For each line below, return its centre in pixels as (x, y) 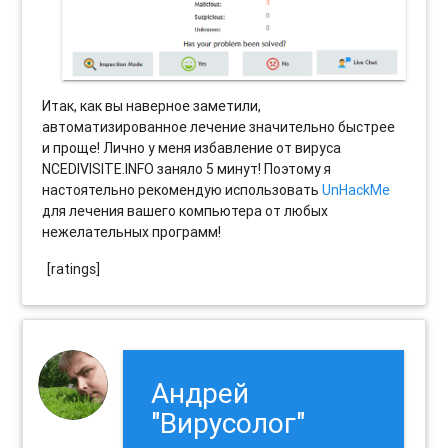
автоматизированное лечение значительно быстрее (219, 126)
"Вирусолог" (228, 422)
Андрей (200, 392)
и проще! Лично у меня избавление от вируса (192, 147)
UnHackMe (356, 189)
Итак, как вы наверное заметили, (152, 105)
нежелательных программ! (132, 231)
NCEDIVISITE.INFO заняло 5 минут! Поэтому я (187, 168)
